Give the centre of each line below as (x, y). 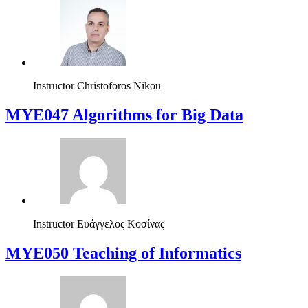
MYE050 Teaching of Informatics (123, 253)
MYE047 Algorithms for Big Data (124, 114)
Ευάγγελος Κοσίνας (121, 223)
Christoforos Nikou (119, 86)
